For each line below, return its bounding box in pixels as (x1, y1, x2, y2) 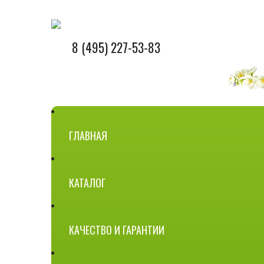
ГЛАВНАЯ (69, 128, 107, 143)
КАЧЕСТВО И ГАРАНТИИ (69, 222, 164, 237)
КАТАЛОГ (69, 175, 105, 190)
